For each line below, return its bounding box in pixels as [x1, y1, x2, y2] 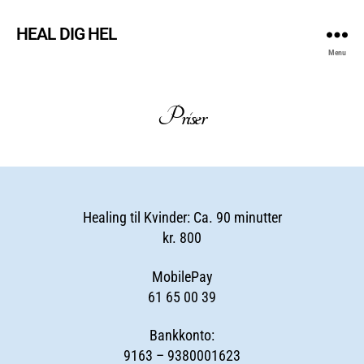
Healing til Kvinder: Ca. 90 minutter [82, 209, 282, 226]
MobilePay [151, 267, 213, 285]
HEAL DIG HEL [16, 24, 117, 44]
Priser [158, 101, 206, 133]
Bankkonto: [149, 327, 214, 344]
